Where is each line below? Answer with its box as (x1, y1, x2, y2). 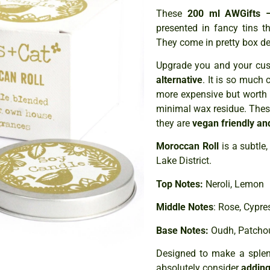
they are (156, 118, 192, 130)
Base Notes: (156, 224, 209, 236)
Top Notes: (156, 178, 203, 190)
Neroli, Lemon (203, 178, 266, 190)
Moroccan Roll (156, 140, 219, 152)
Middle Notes (156, 201, 213, 213)
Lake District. (156, 155, 214, 167)
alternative (156, 74, 202, 86)
